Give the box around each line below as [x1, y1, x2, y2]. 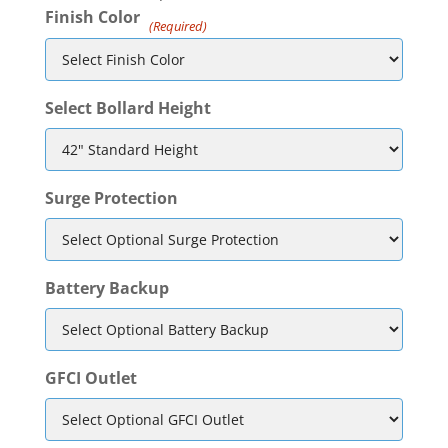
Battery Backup [44, 277, 169, 300]
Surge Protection [44, 187, 178, 210]
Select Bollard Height [44, 97, 211, 120]
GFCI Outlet [44, 367, 137, 390]
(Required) [149, 17, 208, 36]
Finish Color [44, 6, 140, 29]
